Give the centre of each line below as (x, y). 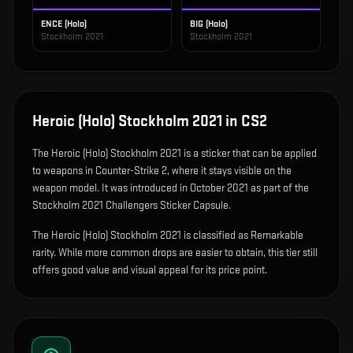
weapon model (65, 188)
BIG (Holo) (209, 24)
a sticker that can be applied (255, 153)
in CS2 (245, 121)
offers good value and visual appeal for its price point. (150, 270)
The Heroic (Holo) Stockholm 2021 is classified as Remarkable (168, 235)
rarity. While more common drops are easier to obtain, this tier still (175, 253)
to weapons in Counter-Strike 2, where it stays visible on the (162, 171)
